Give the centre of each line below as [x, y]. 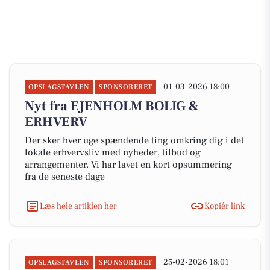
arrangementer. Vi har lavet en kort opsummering [128, 165]
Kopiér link [224, 206]
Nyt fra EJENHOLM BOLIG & [112, 106]
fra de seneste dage [65, 177]
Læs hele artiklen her [78, 206]
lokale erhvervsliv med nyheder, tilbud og [113, 152]
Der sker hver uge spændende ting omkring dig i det [134, 140]
